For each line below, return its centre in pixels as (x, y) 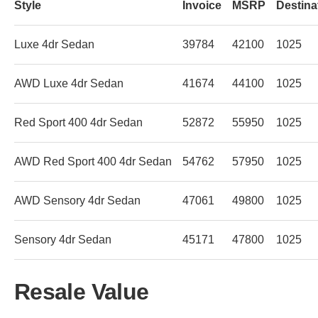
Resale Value (82, 291)
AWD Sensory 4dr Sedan (77, 200)
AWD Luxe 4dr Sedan (69, 83)
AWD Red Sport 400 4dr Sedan (93, 161)
